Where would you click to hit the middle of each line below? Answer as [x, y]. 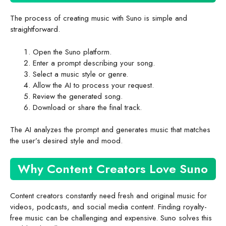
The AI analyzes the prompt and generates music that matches [110, 130]
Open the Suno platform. [72, 52]
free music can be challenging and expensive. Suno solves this [111, 218]
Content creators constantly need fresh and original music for [108, 195]
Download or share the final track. [87, 107]
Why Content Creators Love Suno [113, 168]
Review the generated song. [78, 96]
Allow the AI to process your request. [93, 85]
